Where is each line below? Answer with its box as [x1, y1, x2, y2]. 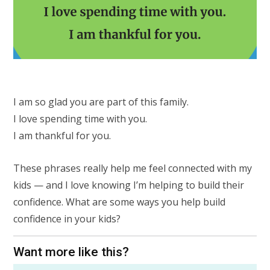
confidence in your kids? [13, 212, 121, 226]
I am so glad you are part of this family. [13, 95, 189, 108]
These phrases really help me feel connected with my [13, 162, 252, 175]
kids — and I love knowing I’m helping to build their [13, 178, 244, 192]
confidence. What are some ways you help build [13, 195, 225, 209]
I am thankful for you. [13, 128, 111, 142]
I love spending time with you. [13, 111, 147, 125]
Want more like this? [13, 245, 129, 260]
